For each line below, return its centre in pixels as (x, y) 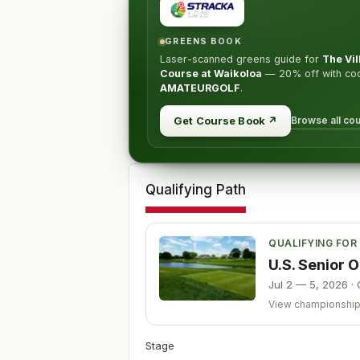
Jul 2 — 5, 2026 (308, 284)
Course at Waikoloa (211, 74)
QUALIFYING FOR (313, 243)
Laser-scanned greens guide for (241, 59)
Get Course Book (219, 121)
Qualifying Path (196, 190)
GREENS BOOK (203, 41)
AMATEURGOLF (200, 88)
